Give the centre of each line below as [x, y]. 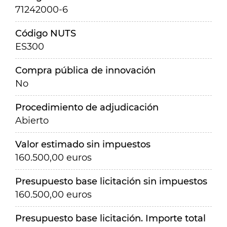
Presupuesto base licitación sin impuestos [111, 181]
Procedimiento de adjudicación [87, 107]
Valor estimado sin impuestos [83, 144]
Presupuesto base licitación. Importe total [110, 218]
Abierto [32, 121]
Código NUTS [46, 33]
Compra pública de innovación [85, 70]
